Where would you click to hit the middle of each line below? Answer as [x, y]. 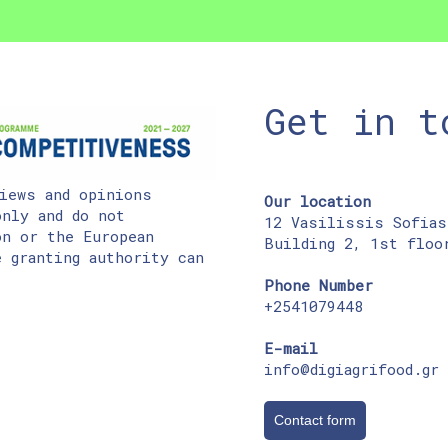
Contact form [315, 419]
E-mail [291, 347]
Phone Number [318, 284]
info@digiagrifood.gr [351, 368]
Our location [317, 200]
